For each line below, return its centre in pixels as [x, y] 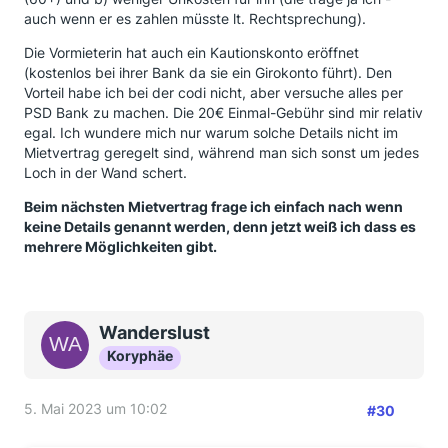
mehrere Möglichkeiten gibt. [120, 246]
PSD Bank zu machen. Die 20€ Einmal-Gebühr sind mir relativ [223, 112]
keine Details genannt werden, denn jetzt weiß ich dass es [220, 226]
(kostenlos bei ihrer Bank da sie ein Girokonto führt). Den [208, 72]
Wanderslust [154, 332]
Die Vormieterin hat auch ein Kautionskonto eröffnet [191, 52]
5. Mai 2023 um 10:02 [95, 408]
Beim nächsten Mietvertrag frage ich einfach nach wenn [213, 206]
